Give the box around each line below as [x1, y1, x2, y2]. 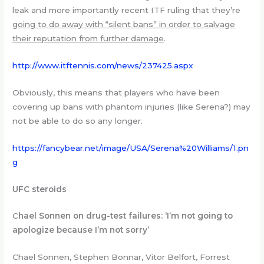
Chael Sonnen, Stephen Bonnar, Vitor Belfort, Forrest [12, 252, 230, 262]
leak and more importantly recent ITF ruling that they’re [12, 5, 241, 15]
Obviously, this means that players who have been [12, 87, 220, 97]
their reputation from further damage [12, 34, 164, 44]
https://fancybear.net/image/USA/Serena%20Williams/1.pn [12, 143, 249, 153]
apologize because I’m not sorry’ [12, 225, 150, 235]
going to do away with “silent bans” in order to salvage [12, 19, 236, 29]
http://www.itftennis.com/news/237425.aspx [12, 60, 194, 70]
